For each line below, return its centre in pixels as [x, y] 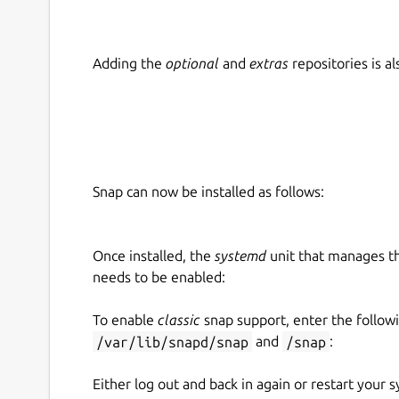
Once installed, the [154, 256]
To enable [125, 320]
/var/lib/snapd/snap [172, 342]
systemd [240, 256]
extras [269, 64]
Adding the [129, 64]
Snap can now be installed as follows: [208, 192]
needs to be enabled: [159, 277]
